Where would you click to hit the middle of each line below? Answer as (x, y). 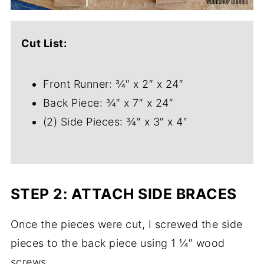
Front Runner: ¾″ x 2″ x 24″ (113, 84)
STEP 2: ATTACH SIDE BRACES (123, 194)
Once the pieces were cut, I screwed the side (126, 224)
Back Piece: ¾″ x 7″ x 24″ (108, 103)
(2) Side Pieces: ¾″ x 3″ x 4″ (115, 122)
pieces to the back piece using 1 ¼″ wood (118, 243)
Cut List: (44, 43)
